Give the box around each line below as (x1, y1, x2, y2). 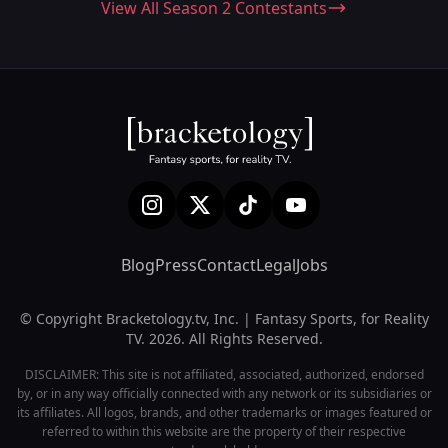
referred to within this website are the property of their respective (42, 423, 406, 441)
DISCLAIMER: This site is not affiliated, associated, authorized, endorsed (24, 366, 424, 384)
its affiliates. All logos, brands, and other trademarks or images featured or (16, 404, 432, 422)
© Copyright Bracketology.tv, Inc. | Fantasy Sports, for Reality (19, 309, 429, 329)
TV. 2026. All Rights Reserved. (125, 329, 323, 349)
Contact (196, 254, 256, 277)
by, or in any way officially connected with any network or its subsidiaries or (16, 385, 432, 403)
